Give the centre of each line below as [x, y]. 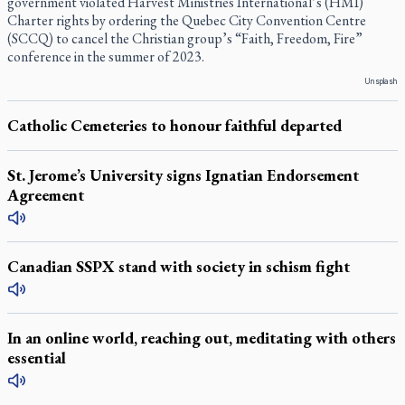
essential [37, 358]
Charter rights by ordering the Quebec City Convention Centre [187, 20]
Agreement [46, 195]
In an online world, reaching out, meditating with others [202, 338]
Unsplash [381, 81]
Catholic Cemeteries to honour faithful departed [174, 125]
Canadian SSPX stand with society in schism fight [179, 266]
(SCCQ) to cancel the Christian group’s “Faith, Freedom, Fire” [185, 38]
